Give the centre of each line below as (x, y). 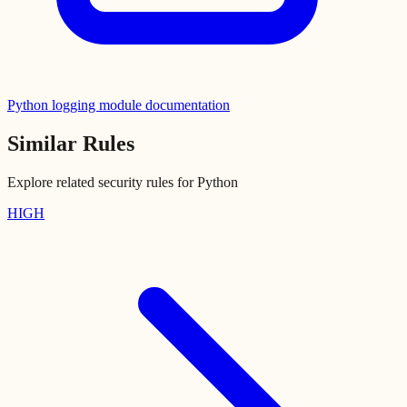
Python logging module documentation (119, 105)
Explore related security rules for (102, 183)
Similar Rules (71, 144)
